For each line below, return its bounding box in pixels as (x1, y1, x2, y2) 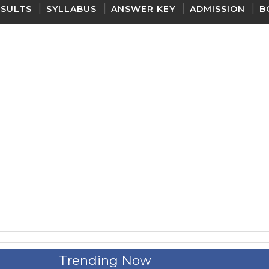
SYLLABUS (46, 4, 97, 14)
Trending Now (58, 253, 151, 268)
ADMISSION (190, 4, 245, 14)
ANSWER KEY (111, 4, 175, 14)
